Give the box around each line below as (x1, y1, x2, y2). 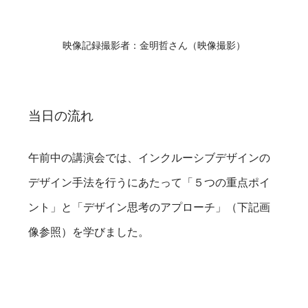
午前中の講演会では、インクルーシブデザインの (28, 151, 271, 164)
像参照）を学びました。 (28, 225, 150, 238)
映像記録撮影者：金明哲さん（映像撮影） (63, 39, 245, 51)
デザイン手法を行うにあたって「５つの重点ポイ (28, 176, 271, 188)
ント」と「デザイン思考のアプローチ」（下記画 (28, 201, 271, 213)
